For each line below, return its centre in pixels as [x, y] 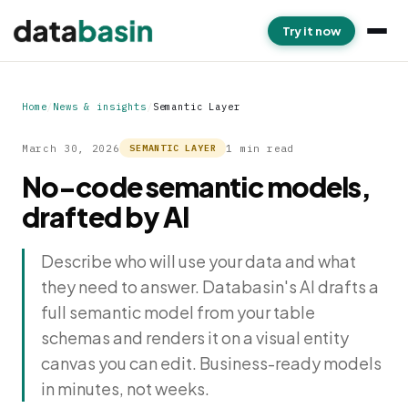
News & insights [100, 107]
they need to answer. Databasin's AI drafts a [210, 286]
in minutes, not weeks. [125, 388]
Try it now [311, 31]
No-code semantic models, [197, 187]
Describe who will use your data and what [199, 261]
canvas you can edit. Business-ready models [211, 363]
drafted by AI [106, 217]
